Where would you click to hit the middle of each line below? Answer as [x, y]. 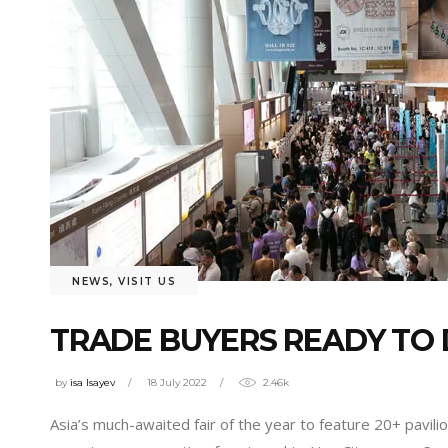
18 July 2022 [177, 382]
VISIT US [147, 282]
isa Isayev [92, 382]
